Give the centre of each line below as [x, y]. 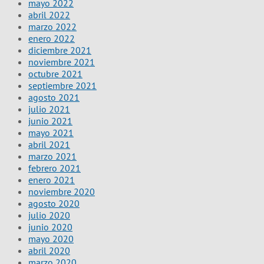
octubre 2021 [55, 73]
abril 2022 [49, 14]
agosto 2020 [54, 203]
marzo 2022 [52, 26]
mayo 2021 [51, 132]
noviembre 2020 [62, 191]
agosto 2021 [54, 97]
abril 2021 [49, 144]
